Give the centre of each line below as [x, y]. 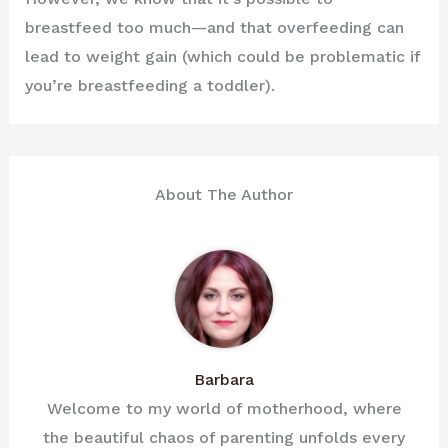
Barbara [224, 379]
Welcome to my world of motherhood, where [224, 408]
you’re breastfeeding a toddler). [149, 85]
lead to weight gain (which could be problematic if [222, 56]
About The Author [224, 194]
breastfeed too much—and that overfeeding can [214, 27]
